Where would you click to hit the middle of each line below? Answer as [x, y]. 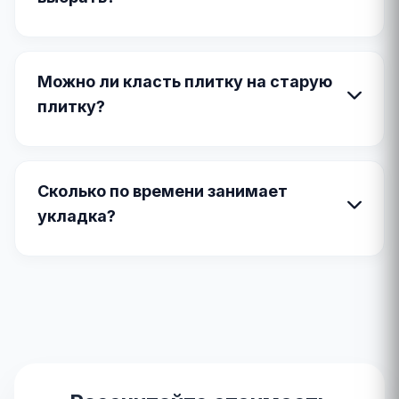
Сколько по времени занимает [163, 191]
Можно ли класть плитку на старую [185, 81]
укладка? [77, 216]
